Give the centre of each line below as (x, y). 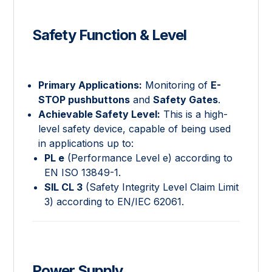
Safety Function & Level (110, 35)
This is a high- (194, 114)
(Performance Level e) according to (149, 158)
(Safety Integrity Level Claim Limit (161, 187)
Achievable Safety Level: (100, 114)
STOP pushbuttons (84, 99)
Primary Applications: (90, 85)
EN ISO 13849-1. (83, 172)
